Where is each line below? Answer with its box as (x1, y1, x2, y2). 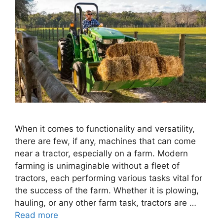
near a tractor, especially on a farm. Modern (15, 148, 188, 159)
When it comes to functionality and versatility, (15, 124, 195, 134)
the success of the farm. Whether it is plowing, (15, 185, 199, 196)
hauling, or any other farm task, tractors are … (15, 198, 196, 208)
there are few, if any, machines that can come (15, 136, 196, 147)
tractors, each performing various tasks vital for (15, 173, 202, 184)
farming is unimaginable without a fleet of (15, 161, 180, 171)
